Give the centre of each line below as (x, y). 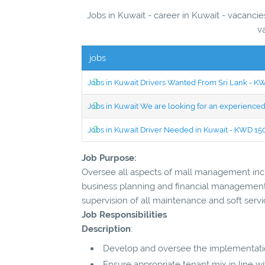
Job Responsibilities (124, 214)
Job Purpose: (109, 158)
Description (106, 229)
